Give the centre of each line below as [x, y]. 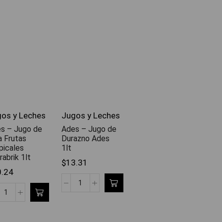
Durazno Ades [85, 139]
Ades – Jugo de [89, 129]
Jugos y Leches [91, 116]
